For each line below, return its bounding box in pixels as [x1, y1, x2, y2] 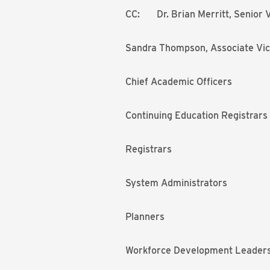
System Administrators [125, 177, 230, 189]
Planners [125, 211, 167, 222]
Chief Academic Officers [125, 76, 234, 87]
